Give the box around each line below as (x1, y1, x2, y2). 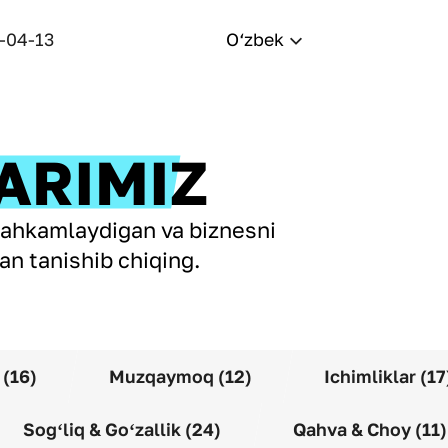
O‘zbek (226, 28, 284, 50)
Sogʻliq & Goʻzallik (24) (23, 418, 221, 440)
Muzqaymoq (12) (109, 365, 252, 387)
